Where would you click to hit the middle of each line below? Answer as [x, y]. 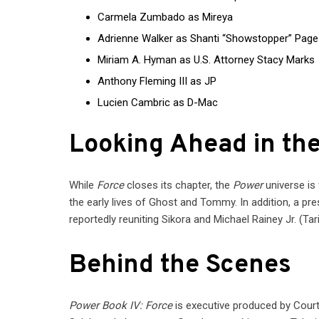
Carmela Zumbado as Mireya [166, 17]
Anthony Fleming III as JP [157, 82]
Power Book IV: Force [121, 305]
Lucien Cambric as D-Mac [158, 103]
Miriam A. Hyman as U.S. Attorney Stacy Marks [206, 60]
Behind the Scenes [181, 265]
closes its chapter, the [179, 185]
